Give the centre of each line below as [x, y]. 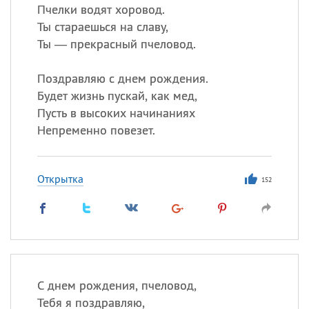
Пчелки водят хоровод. [101, 9]
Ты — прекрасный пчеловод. [116, 44]
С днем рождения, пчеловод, [117, 285]
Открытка [60, 179]
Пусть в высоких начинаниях [116, 113]
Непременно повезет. [96, 130]
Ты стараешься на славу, [102, 27]
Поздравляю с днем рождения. [122, 78]
